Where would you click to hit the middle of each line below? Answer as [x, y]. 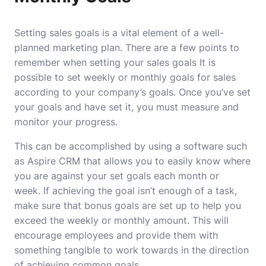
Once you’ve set [215, 92]
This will [210, 220]
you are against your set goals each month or [117, 176]
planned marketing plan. [68, 47]
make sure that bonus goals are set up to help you [128, 205]
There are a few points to [182, 47]
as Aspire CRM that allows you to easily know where [132, 161]
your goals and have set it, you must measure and [126, 107]
